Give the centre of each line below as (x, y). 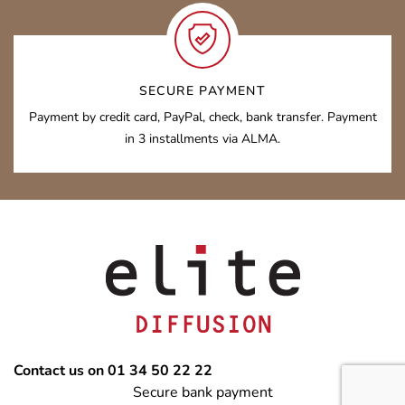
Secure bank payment (202, 392)
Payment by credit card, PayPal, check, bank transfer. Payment (202, 117)
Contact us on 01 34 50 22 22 (113, 371)
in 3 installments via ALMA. (202, 139)
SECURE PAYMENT (202, 91)
